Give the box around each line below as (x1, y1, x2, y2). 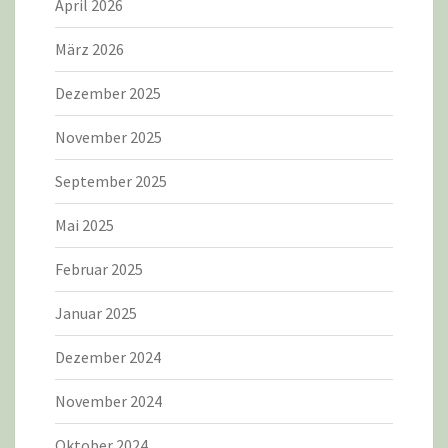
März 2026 (55, 39, 124, 60)
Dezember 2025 (55, 83, 161, 104)
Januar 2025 (55, 303, 137, 324)
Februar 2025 (55, 259, 143, 280)
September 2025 (55, 171, 167, 192)
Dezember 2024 (55, 347, 161, 368)
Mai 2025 (55, 215, 114, 236)
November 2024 (55, 391, 162, 412)
